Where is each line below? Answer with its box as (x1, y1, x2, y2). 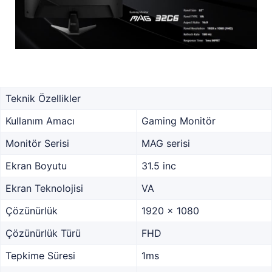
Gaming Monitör (141, 115, 216, 127)
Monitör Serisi (5, 137, 69, 150)
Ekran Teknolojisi (5, 182, 83, 195)
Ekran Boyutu (5, 160, 67, 172)
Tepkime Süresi (5, 250, 75, 262)
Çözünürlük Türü (5, 227, 81, 240)
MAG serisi (141, 137, 190, 150)
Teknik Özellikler (5, 92, 81, 105)
